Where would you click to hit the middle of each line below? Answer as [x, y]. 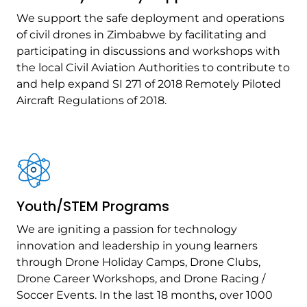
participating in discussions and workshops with [148, 51]
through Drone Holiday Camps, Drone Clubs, [138, 262]
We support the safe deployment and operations [150, 18]
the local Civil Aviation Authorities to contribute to [153, 67]
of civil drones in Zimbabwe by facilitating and [142, 35]
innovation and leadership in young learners [137, 246]
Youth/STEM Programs [93, 206]
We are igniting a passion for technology [127, 229]
